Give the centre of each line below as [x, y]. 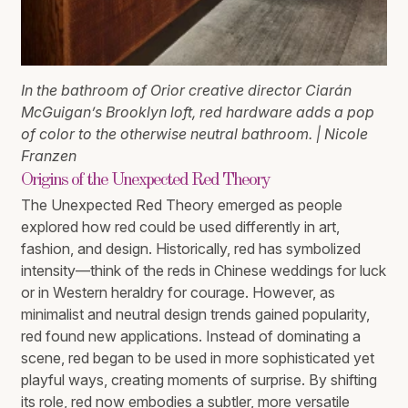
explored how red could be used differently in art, [181, 227]
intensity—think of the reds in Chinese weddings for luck [204, 271]
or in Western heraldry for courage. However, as [178, 293]
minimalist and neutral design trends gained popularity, [196, 315]
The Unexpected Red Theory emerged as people [182, 205]
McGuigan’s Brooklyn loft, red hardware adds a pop [198, 112]
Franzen [49, 156]
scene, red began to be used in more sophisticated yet [198, 358]
